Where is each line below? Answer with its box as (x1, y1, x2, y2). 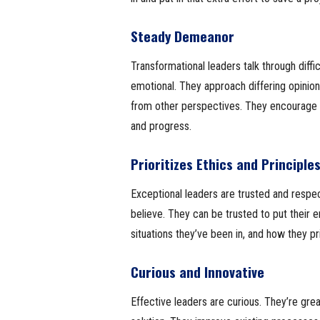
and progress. (130, 119, 191, 133)
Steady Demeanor (130, 26, 234, 46)
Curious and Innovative (130, 261, 264, 281)
